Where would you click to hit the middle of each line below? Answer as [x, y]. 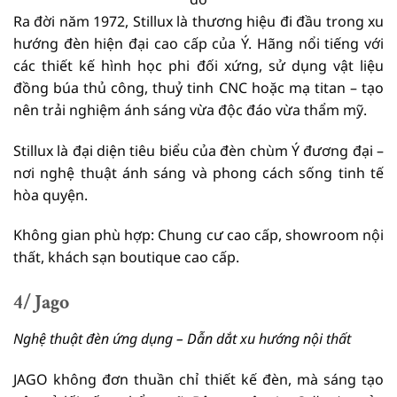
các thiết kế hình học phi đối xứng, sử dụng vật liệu [198, 65]
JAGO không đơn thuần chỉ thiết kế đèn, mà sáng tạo [198, 379]
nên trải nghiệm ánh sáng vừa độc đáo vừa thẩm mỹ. [190, 109]
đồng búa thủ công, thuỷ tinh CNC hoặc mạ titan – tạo [198, 87]
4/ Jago [41, 303]
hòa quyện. [51, 195]
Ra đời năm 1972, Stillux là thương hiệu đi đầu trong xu [198, 21]
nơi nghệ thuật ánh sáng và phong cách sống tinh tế [198, 172]
